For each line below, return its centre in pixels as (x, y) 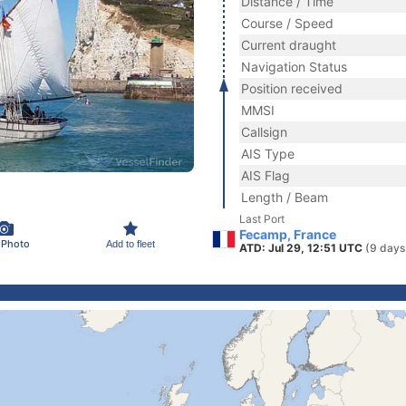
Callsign (264, 132)
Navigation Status (294, 67)
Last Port (262, 219)
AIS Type (268, 154)
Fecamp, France (288, 234)
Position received (292, 88)
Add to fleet (130, 243)
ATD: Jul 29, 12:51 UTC (302, 248)
